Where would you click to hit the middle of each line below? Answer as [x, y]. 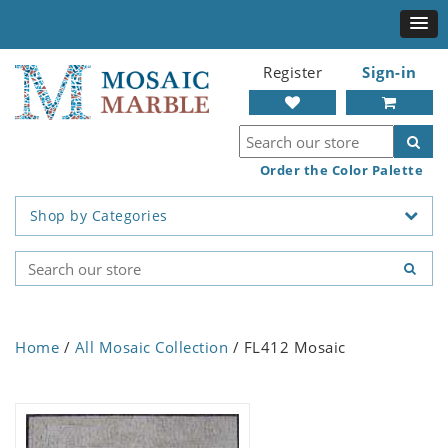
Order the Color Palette [341, 170]
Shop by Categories [98, 216]
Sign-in [389, 72]
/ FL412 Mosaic [287, 347]
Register [292, 72]
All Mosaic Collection [151, 347]
